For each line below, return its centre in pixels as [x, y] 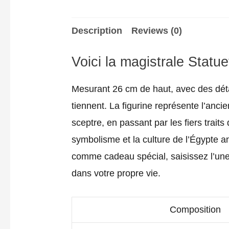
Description [97, 31]
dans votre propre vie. [116, 173]
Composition [196, 209]
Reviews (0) [157, 31]
